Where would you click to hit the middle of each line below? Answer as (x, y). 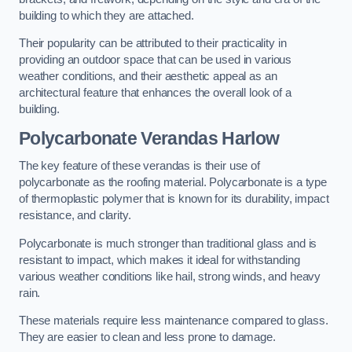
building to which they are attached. (106, 15)
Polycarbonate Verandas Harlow (149, 138)
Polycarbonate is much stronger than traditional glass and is (168, 243)
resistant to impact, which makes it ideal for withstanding (159, 260)
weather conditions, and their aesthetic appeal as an (148, 77)
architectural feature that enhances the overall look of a (155, 93)
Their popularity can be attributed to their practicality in (153, 44)
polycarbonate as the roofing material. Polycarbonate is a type (173, 183)
